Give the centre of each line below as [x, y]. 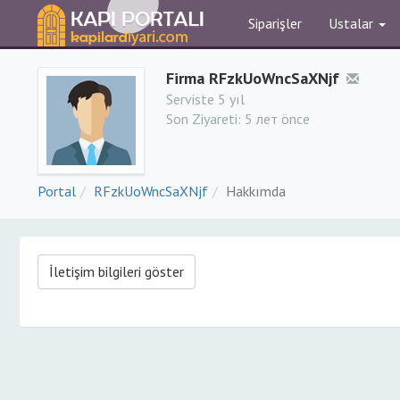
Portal [57, 191]
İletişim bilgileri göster [117, 271]
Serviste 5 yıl [205, 99]
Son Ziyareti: [205, 119]
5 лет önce [277, 119]
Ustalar [353, 23]
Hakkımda [256, 191]
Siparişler [275, 23]
